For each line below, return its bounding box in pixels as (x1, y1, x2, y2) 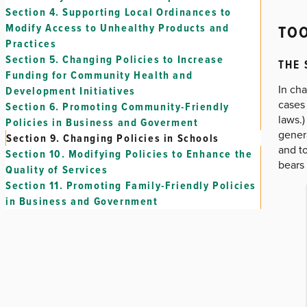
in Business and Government (5, 193, 158, 209)
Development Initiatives (5, 83, 136, 99)
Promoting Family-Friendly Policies (66, 177, 257, 193)
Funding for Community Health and (5, 67, 193, 83)
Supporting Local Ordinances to (62, 4, 232, 20)
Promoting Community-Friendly (62, 99, 230, 114)
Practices (5, 36, 57, 51)
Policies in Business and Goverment (5, 114, 199, 130)
